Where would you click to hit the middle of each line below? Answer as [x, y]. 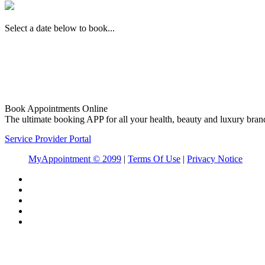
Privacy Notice [215, 159]
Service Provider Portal [48, 138]
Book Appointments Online [56, 108]
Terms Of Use [154, 159]
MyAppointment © [65, 159]
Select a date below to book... [60, 28]
